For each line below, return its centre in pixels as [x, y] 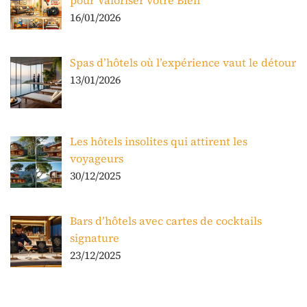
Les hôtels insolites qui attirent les [159, 142]
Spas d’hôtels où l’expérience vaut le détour [183, 62]
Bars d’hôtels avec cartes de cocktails [166, 221]
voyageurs [97, 159]
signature [95, 238]
